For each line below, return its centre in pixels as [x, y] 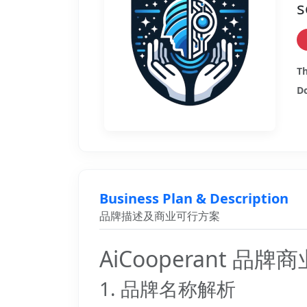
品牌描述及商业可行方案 [160, 216]
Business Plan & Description [194, 198]
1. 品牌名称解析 [168, 288]
